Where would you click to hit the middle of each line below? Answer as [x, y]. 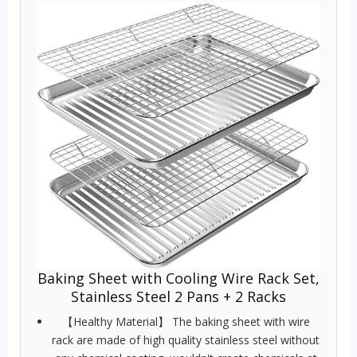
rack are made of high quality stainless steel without [186, 339]
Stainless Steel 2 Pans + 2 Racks [178, 296]
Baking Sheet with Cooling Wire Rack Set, [178, 278]
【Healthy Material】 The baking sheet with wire [186, 321]
